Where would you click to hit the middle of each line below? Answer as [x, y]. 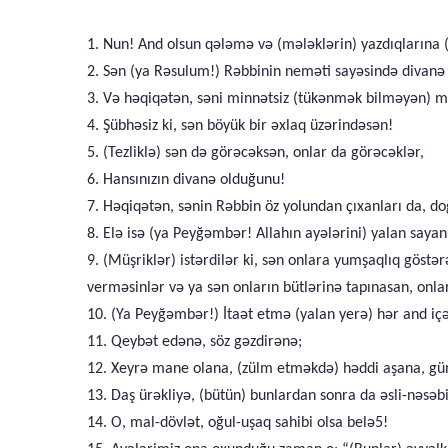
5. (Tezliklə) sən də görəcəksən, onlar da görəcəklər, [255, 153]
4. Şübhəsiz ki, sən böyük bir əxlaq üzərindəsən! [240, 126]
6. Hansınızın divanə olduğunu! [186, 180]
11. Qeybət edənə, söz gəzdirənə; [194, 342]
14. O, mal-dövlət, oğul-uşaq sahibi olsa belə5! [237, 423]
